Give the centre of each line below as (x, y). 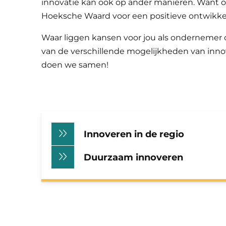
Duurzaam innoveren (133, 157)
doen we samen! (75, 65)
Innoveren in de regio (134, 134)
